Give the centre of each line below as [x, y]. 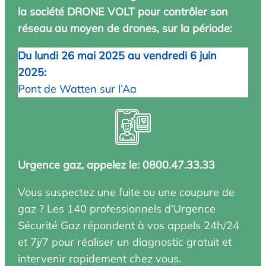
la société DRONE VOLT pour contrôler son [123, 12]
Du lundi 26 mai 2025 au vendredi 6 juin [118, 56]
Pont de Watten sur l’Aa [77, 89]
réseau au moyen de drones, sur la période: [125, 28]
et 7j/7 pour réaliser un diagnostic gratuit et [125, 242]
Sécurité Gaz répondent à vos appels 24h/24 [129, 226]
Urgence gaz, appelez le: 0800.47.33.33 [117, 165]
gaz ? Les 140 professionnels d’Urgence [117, 209]
